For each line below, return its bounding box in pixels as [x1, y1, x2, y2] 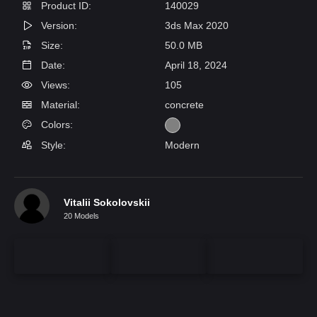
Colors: [38, 119, 73, 130]
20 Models [64, 211, 99, 220]
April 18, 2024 [165, 59, 227, 71]
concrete [165, 99, 204, 110]
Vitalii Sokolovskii [64, 196, 150, 208]
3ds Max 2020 [165, 20, 229, 31]
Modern [165, 139, 200, 151]
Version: [38, 20, 77, 31]
